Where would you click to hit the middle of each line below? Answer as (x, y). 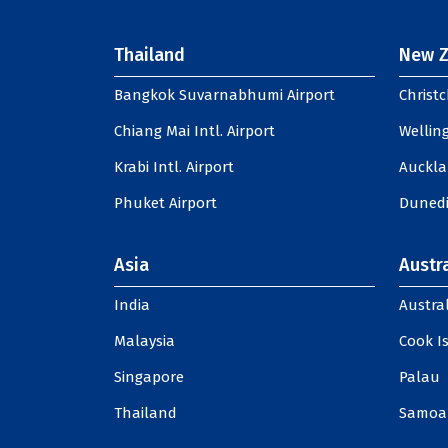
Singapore (149, 377)
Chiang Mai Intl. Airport (194, 131)
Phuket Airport (165, 203)
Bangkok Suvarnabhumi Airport (224, 95)
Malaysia (144, 341)
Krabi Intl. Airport (174, 167)
